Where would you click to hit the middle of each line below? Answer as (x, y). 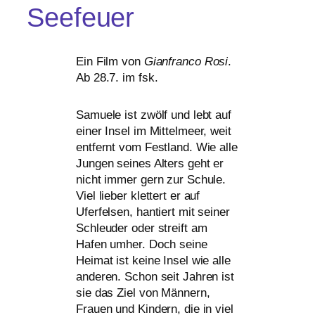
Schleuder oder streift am (142, 229)
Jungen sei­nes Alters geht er (150, 164)
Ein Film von (110, 62)
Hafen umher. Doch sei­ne (142, 245)
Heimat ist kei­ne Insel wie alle (153, 261)
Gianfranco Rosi (186, 62)
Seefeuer (81, 18)
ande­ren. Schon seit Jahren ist (155, 277)
